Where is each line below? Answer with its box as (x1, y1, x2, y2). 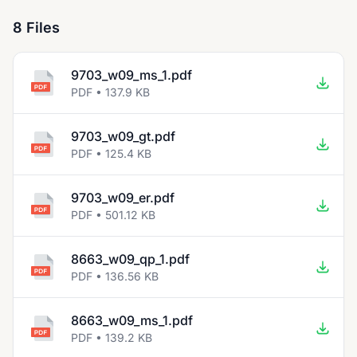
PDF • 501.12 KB (71, 208, 155, 222)
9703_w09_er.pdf (71, 190, 175, 206)
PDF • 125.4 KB (71, 147, 151, 160)
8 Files (13, 19, 60, 36)
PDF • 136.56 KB (71, 269, 159, 283)
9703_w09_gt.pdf (71, 128, 175, 144)
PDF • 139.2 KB (71, 331, 152, 344)
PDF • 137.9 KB (71, 85, 150, 99)
